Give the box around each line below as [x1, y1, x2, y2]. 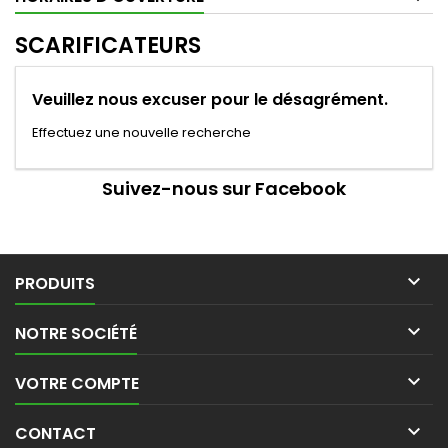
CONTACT [15, 422, 96, 445]
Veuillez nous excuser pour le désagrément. [32, 88, 388, 111]
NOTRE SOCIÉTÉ [15, 322, 137, 345]
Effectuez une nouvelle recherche [32, 123, 251, 142]
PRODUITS [15, 272, 95, 295]
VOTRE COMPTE [15, 372, 139, 395]
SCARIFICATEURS [15, 30, 201, 61]
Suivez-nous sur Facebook [102, 176, 346, 201]
